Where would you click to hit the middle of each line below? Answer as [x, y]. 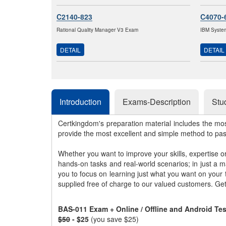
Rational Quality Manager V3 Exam [97, 30]
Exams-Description [157, 102]
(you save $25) [115, 219]
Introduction [80, 102]
